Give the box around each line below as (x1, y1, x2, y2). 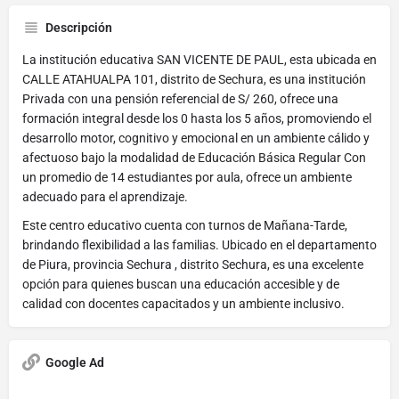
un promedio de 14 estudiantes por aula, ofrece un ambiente (22, 169, 352, 184)
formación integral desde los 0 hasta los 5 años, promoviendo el (22, 110, 371, 126)
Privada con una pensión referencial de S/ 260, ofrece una (22, 91, 338, 106)
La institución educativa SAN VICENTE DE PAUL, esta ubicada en (22, 52, 377, 67)
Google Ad (45, 354, 104, 370)
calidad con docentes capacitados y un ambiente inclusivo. (22, 296, 345, 311)
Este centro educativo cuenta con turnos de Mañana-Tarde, (22, 217, 347, 232)
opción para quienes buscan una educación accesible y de (22, 276, 339, 291)
